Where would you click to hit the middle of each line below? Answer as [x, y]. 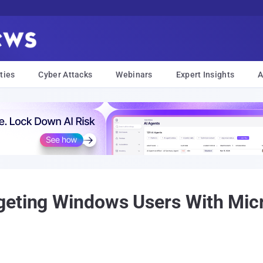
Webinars [134, 75]
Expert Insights [205, 75]
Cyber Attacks [65, 75]
